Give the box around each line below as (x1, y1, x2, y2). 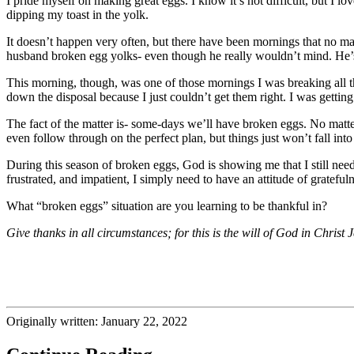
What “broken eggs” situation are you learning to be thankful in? (6, 198, 327, 213)
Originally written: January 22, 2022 (6, 314, 187, 328)
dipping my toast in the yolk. (6, 7, 149, 21)
